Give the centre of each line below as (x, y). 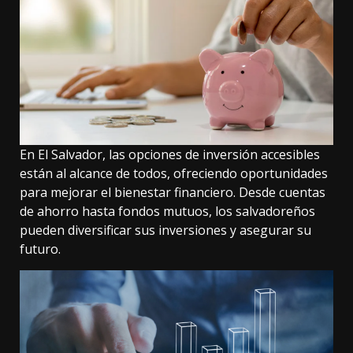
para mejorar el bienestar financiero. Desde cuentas (173, 193)
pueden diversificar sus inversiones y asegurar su (165, 230)
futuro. (40, 249)
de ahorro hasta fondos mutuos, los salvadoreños (167, 212)
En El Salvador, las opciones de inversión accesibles (170, 155)
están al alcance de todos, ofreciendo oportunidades (174, 174)
